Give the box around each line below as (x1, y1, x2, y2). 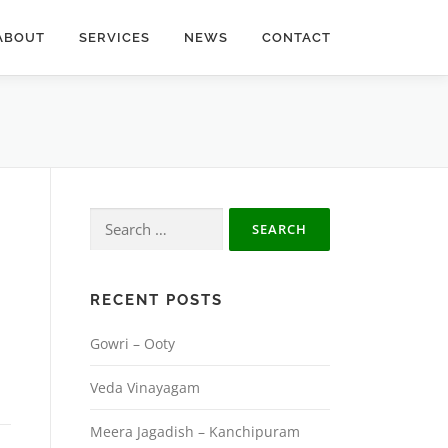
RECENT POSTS (90, 291, 223, 309)
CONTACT (262, 30, 331, 45)
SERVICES (79, 30, 150, 45)
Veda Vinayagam (90, 378, 200, 397)
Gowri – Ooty (90, 334, 175, 353)
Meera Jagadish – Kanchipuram (90, 422, 300, 441)
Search (89, 209, 135, 228)
